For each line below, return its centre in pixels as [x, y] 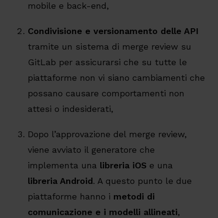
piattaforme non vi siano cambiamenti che [116, 78]
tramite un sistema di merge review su [109, 47]
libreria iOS [121, 165]
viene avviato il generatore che [91, 150]
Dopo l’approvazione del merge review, [107, 134]
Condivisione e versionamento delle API [113, 31]
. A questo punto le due [142, 181]
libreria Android [60, 181]
